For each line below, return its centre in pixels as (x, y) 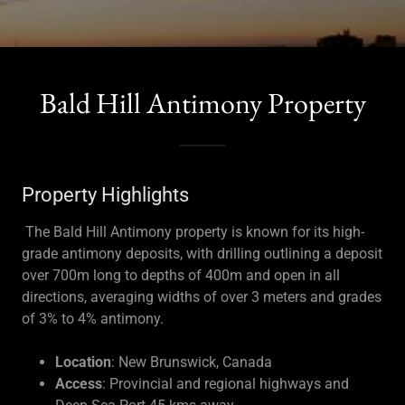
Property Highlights (105, 195)
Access (78, 384)
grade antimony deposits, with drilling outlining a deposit (202, 254)
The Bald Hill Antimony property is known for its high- (193, 232)
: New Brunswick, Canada (191, 362)
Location (83, 362)
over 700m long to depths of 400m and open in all (181, 275)
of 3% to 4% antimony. (96, 319)
